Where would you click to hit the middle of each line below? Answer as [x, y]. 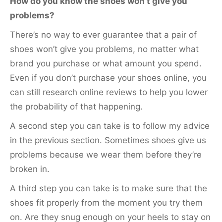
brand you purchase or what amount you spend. [106, 63]
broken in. [30, 169]
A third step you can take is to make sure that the [109, 188]
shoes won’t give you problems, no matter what [104, 49]
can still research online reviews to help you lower [109, 92]
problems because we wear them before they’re [106, 154]
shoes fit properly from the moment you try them [106, 202]
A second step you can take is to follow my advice [110, 126]
